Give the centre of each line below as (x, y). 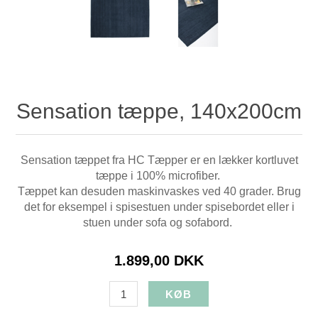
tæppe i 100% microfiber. (159, 175)
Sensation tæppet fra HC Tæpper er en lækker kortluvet (159, 160)
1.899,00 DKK (159, 260)
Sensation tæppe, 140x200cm (159, 111)
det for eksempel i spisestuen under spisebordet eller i (159, 207)
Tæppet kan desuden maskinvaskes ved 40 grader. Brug (159, 191)
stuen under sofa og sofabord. (159, 222)
